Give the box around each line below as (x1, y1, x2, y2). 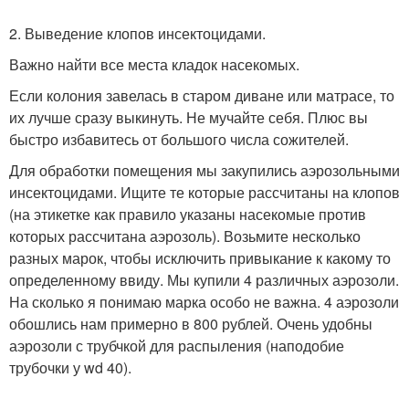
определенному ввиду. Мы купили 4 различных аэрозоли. (9, 268, 399, 290)
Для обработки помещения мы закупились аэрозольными (9, 159, 400, 181)
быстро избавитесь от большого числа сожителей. (9, 128, 349, 150)
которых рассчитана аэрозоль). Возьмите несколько (9, 225, 361, 246)
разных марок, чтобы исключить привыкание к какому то (9, 246, 391, 268)
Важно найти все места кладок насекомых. (9, 53, 299, 75)
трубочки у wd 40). (9, 356, 131, 378)
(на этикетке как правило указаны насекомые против (9, 203, 366, 225)
